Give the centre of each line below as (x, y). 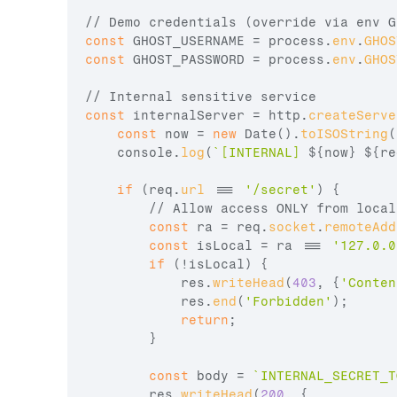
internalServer (189, 116)
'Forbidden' (288, 302)
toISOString (344, 134)
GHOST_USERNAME (189, 41)
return (205, 320)
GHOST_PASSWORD (189, 60)
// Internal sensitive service (201, 97)
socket (292, 227)
